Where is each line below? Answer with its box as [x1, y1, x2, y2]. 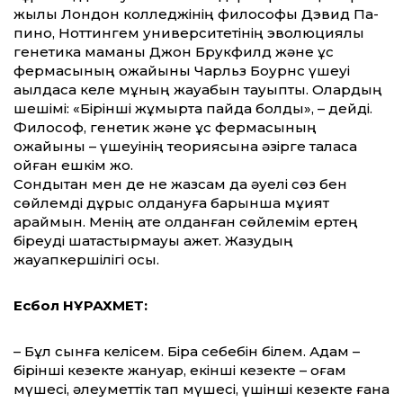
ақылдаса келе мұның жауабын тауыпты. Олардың [13, 81, 382, 99]
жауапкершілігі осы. [13, 251, 159, 269]
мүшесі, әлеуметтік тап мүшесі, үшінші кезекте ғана [13, 381, 390, 399]
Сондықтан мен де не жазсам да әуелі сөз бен [13, 175, 347, 193]
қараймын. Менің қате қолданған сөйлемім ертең [13, 213, 358, 231]
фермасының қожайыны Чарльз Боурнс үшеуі [13, 62, 350, 80]
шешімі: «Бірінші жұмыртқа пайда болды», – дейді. [13, 100, 372, 118]
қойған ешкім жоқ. [13, 157, 133, 175]
